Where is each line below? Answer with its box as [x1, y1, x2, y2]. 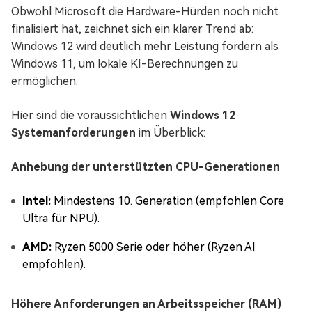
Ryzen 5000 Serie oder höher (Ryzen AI [52, 240, 256, 254]
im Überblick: [136, 126, 205, 140]
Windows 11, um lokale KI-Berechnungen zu [11, 57, 238, 71]
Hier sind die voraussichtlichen [11, 109, 170, 123]
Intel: [22, 194, 51, 208]
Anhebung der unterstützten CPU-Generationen [11, 160, 280, 174]
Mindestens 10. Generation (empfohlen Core [51, 194, 284, 208]
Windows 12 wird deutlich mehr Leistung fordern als [11, 40, 279, 54]
